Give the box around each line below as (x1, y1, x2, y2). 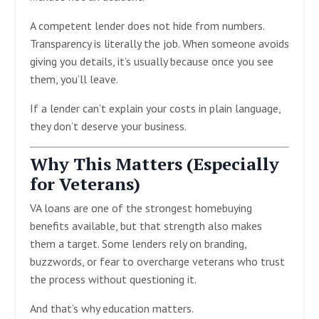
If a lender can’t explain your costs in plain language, (30, 100, 281, 115)
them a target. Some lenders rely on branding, (30, 236, 246, 251)
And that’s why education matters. (30, 300, 194, 315)
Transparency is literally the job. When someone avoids (30, 36, 289, 51)
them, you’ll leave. (30, 71, 118, 86)
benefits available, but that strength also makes (30, 218, 262, 233)
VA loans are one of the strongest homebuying (30, 200, 252, 215)
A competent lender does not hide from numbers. (30, 18, 264, 33)
